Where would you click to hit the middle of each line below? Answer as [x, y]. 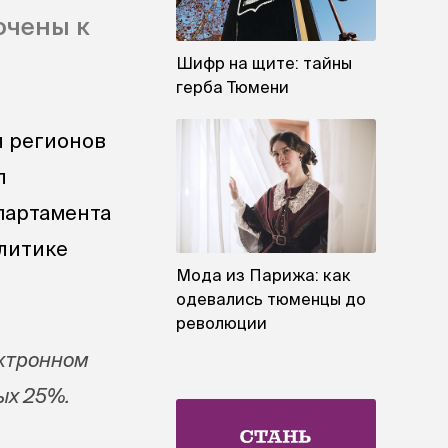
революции [221, 322]
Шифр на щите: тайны [264, 63]
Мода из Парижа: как [263, 274]
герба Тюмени [232, 87]
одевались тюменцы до [271, 298]
